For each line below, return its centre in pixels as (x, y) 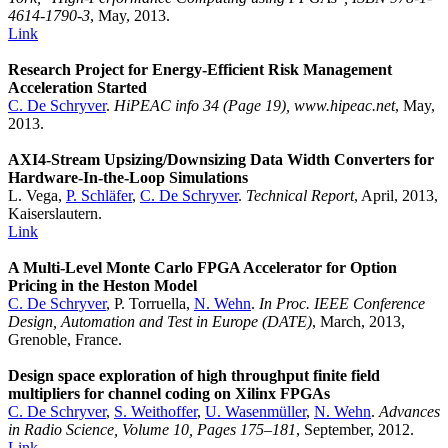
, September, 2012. (355, 430)
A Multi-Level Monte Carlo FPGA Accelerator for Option (202, 268)
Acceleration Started (77, 88)
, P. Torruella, (150, 304)
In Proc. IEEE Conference (342, 304)
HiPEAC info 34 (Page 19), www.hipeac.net (254, 106)
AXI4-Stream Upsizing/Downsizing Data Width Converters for (221, 160)
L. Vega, (37, 196)
